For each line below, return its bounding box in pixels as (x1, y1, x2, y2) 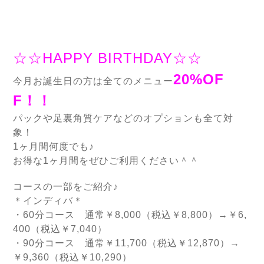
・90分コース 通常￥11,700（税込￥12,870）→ (13, 238, 240, 249)
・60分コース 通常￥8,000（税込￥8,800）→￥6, (13, 210, 247, 220)
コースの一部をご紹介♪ (13, 181, 118, 192)
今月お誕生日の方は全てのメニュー (13, 76, 173, 87)
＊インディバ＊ (13, 196, 83, 206)
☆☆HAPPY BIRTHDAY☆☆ (13, 50, 202, 67)
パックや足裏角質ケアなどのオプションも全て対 (13, 113, 233, 124)
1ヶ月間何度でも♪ (13, 141, 94, 152)
